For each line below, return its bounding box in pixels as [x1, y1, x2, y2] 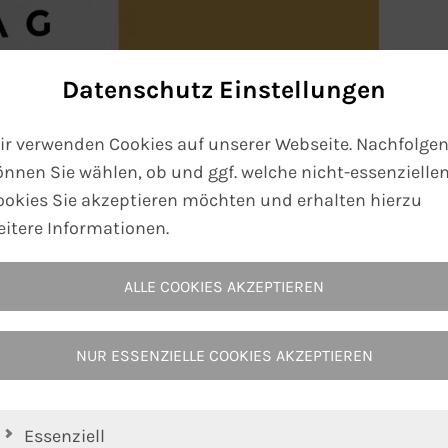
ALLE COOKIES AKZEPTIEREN [124, 277, 324, 296]
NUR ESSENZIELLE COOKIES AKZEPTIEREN [75, 346, 373, 365]
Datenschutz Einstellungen [62, 75, 386, 104]
